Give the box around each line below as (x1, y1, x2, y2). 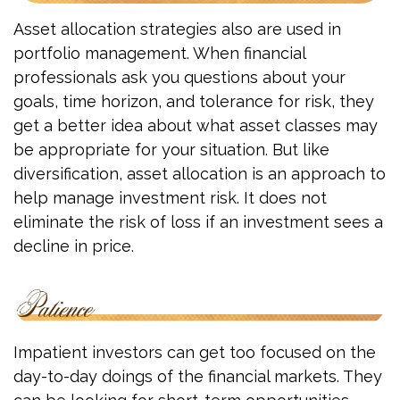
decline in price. (13, 237, 134, 256)
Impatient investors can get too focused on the (13, 342, 376, 362)
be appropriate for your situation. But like (13, 140, 329, 160)
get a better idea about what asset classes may (13, 116, 378, 136)
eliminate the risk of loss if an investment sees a (13, 212, 383, 232)
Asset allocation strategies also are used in (13, 20, 341, 39)
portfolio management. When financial (13, 44, 305, 63)
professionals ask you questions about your (13, 68, 346, 87)
